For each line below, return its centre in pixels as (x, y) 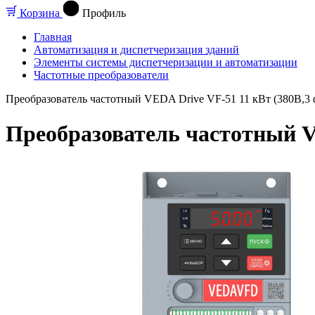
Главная (53, 37)
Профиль (104, 13)
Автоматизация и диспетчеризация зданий (136, 50)
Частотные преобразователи (101, 75)
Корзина (40, 13)
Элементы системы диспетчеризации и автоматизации (166, 63)
